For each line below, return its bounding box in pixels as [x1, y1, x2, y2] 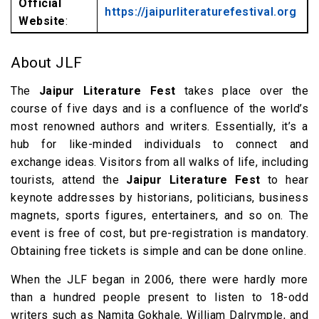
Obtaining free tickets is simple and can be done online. [11, 244, 306, 258]
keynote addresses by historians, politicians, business [11, 191, 308, 204]
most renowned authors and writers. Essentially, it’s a [11, 120, 308, 133]
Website [19, 14, 66, 28]
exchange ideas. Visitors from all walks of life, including [11, 155, 308, 169]
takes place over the [184, 84, 308, 98]
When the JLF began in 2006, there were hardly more [11, 273, 308, 286]
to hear [267, 173, 309, 187]
